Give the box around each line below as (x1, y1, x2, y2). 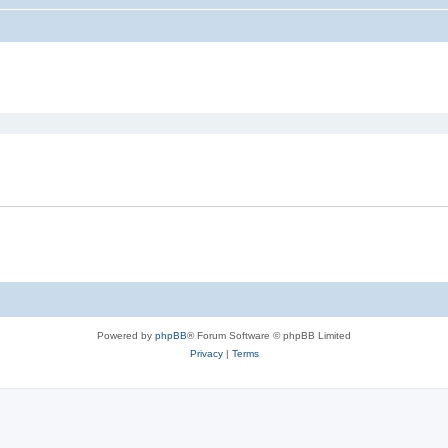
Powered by (97, 330, 155, 341)
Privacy (189, 348, 223, 359)
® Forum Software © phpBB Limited (187, 330, 351, 341)
